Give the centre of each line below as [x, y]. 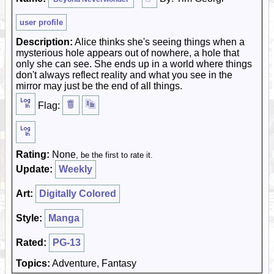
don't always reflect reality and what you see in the [124, 75]
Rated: [31, 243]
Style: [29, 218]
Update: [34, 169]
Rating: [33, 154]
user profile [41, 22]
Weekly [76, 169]
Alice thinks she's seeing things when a [159, 42]
